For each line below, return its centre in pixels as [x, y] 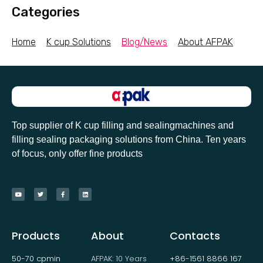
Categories [46, 12]
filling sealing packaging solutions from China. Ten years [129, 139]
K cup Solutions [79, 42]
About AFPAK [205, 42]
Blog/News [144, 42]
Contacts [195, 235]
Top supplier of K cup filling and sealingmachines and [123, 125]
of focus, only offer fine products [77, 153]
